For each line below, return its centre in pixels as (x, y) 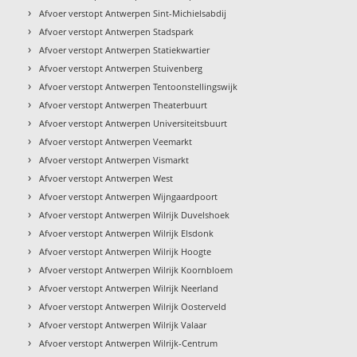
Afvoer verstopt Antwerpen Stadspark (117, 31)
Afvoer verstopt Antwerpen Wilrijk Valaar (123, 324)
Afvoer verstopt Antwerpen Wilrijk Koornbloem (136, 269)
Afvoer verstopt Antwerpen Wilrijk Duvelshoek (135, 214)
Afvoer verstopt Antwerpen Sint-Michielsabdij (133, 13)
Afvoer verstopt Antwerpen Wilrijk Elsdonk (127, 233)
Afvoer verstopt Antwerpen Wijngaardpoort (129, 196)
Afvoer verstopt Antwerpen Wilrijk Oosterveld (133, 306)
